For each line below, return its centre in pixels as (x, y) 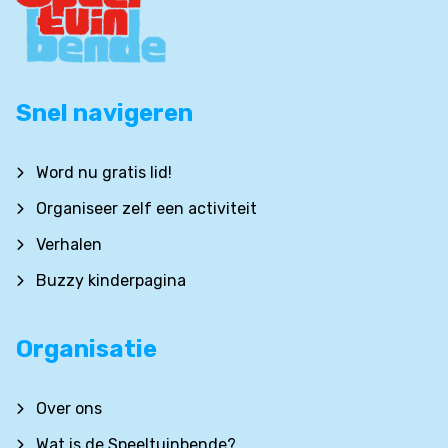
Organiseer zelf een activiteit (146, 208)
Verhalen (69, 244)
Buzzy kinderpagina (111, 280)
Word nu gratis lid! (104, 172)
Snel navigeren (104, 112)
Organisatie (86, 348)
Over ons (69, 408)
